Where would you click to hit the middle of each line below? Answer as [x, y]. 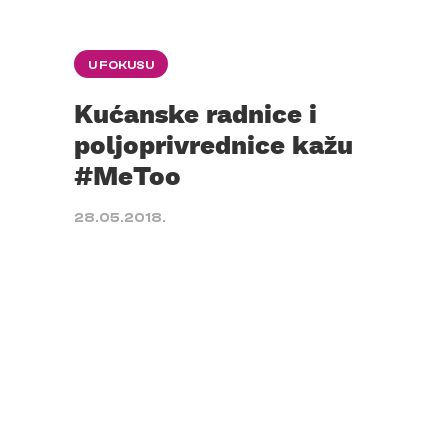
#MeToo [127, 175]
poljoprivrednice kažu [213, 144]
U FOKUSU [121, 65]
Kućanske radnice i [195, 113]
